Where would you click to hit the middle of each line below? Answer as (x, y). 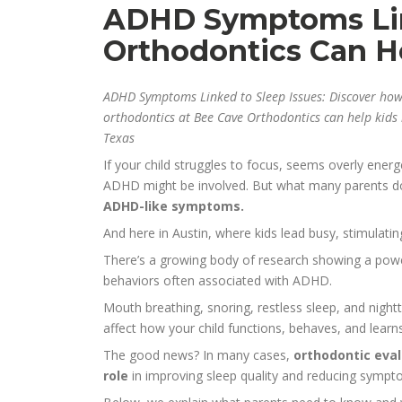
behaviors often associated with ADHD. (218, 281)
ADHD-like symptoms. (174, 206)
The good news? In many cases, (199, 355)
